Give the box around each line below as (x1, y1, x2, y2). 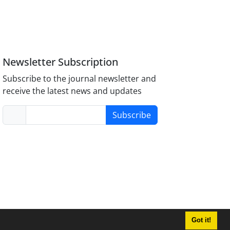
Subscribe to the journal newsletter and (3, 72, 157, 84)
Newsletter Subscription (3, 54, 119, 69)
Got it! (191, 217, 211, 224)
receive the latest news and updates (3, 85, 142, 97)
